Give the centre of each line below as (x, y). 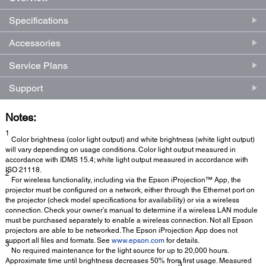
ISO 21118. (23, 170)
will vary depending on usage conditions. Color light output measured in (121, 149)
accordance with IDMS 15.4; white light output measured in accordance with (127, 159)
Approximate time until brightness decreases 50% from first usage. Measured (129, 260)
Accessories (35, 43)
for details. (182, 240)
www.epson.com (138, 240)
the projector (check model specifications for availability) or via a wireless (122, 200)
